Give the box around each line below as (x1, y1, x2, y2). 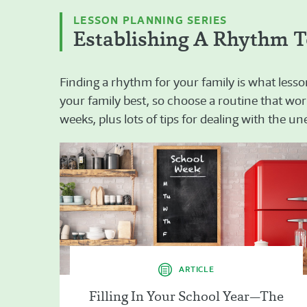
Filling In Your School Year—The (89, 287, 284, 306)
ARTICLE (179, 264, 214, 275)
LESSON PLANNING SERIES (73, 12, 228, 27)
